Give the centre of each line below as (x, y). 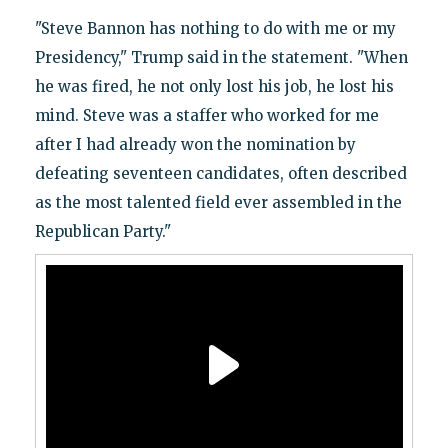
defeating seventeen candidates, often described (220, 173)
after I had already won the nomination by (195, 144)
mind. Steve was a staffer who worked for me (206, 115)
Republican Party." (102, 231)
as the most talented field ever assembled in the (218, 202)
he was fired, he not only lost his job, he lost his (214, 86)
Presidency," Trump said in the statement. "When (221, 57)
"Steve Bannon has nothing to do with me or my (215, 28)
